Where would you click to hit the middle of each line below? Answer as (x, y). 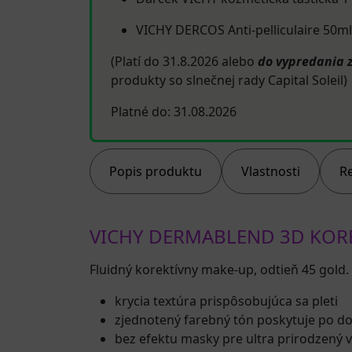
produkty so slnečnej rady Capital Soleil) (229, 80)
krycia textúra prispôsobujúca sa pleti (226, 301)
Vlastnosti (271, 171)
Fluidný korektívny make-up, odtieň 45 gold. (219, 269)
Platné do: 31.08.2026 (174, 112)
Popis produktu (156, 171)
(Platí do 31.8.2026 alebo (184, 61)
